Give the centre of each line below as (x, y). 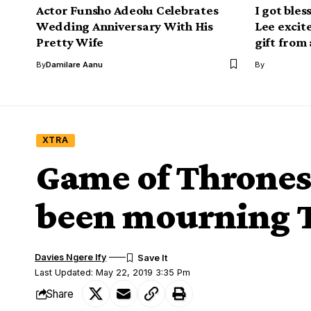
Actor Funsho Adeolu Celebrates (127, 10)
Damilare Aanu (74, 64)
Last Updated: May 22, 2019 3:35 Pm (113, 273)
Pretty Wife (70, 42)
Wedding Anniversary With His (125, 26)
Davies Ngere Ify (71, 258)
